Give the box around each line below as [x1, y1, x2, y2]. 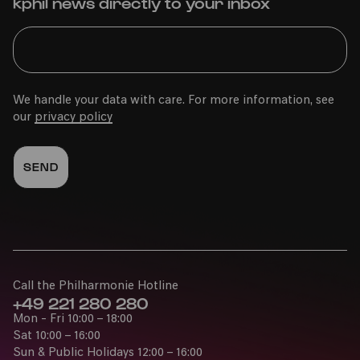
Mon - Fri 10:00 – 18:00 [13, 313, 133, 325]
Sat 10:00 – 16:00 [13, 329, 100, 342]
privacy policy [35, 111, 112, 124]
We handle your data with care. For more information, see [13, 94, 334, 107]
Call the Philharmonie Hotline [13, 280, 178, 292]
